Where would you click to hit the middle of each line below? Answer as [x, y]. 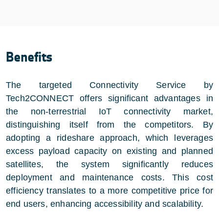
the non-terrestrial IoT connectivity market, [109, 111]
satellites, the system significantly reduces [109, 164]
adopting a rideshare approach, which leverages [109, 138]
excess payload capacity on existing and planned [109, 151]
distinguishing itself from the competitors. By [109, 124]
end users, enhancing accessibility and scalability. [105, 204]
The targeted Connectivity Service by [109, 85]
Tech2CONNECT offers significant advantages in [109, 98]
